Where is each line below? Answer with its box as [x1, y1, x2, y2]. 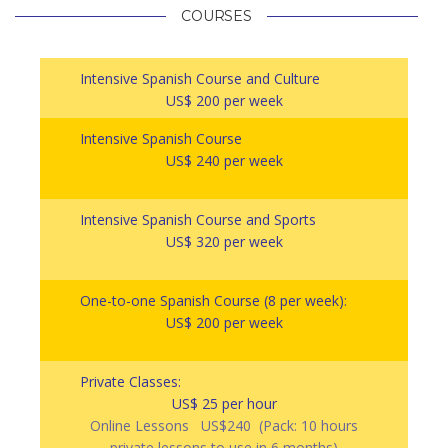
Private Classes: [80, 371, 181, 391]
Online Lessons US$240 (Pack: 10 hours [90, 415, 358, 435]
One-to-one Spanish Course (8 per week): [80, 290, 347, 310]
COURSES [181, 6, 252, 25]
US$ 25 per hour [171, 393, 277, 413]
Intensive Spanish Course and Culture [80, 68, 320, 88]
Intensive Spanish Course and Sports [80, 209, 316, 229]
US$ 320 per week [165, 231, 283, 251]
